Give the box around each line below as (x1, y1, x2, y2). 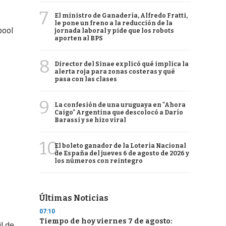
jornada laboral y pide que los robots (54, 27, 174, 34)
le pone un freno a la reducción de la (54, 20, 173, 27)
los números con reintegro (54, 157, 143, 164)
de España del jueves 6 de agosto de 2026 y (54, 150, 189, 157)
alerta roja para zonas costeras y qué (54, 68, 175, 75)
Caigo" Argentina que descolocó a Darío (54, 109, 183, 116)
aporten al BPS (54, 35, 103, 42)
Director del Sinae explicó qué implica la (54, 61, 189, 68)
